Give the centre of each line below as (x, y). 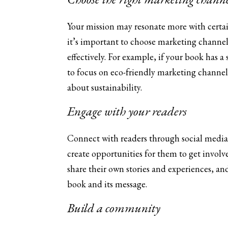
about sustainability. (105, 87)
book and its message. (107, 184)
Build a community (114, 208)
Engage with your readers (127, 111)
